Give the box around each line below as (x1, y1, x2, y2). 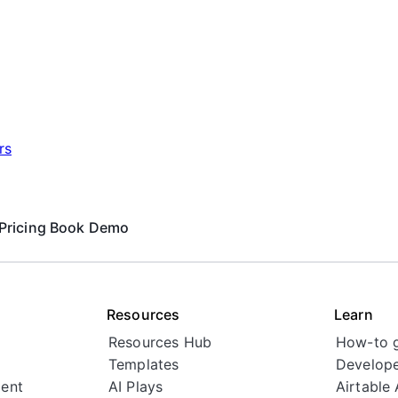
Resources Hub (108, 333, 212, 352)
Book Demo (49, 219, 130, 237)
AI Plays (108, 378, 163, 396)
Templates (108, 355, 179, 374)
